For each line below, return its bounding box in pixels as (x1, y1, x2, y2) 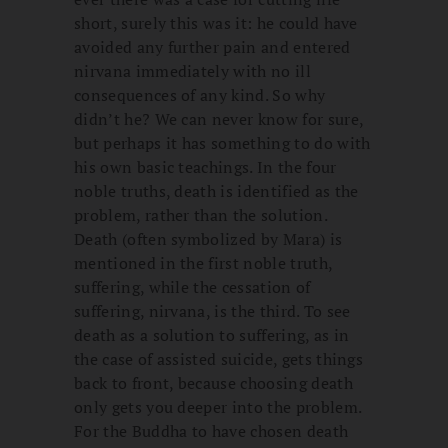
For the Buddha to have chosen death (74, 419, 349, 442)
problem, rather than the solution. (74, 203, 327, 226)
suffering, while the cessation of (74, 275, 311, 298)
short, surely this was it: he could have (74, 11, 358, 34)
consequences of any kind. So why (74, 83, 326, 106)
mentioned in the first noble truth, (74, 251, 333, 274)
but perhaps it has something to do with (74, 131, 371, 154)
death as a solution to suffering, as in (74, 323, 350, 346)
